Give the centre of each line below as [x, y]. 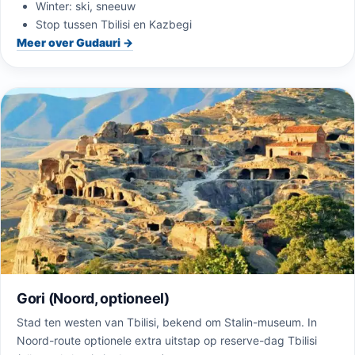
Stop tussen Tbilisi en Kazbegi [114, 24]
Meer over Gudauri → [75, 42]
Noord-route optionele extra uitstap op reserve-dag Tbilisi [167, 340]
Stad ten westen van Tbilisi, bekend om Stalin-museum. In [167, 322]
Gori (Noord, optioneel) [93, 298]
